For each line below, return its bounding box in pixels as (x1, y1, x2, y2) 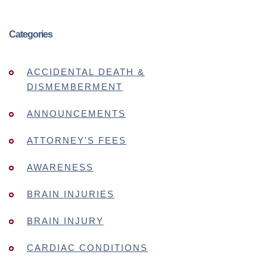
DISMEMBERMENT (27, 82, 123, 92)
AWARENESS (27, 162, 94, 172)
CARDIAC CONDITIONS (27, 243, 148, 253)
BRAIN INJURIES (27, 189, 114, 199)
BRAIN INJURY (27, 216, 104, 226)
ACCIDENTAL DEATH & (27, 67, 145, 77)
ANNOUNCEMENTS (27, 108, 126, 119)
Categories (9, 29, 52, 39)
